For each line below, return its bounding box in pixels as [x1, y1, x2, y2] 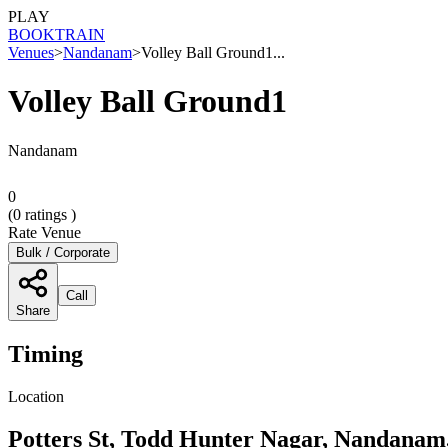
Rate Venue [8, 223, 81, 241]
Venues [8, 44, 54, 61]
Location [8, 387, 64, 405]
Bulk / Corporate [16, 244, 110, 260]
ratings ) [21, 205, 76, 223]
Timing [8, 340, 83, 367]
